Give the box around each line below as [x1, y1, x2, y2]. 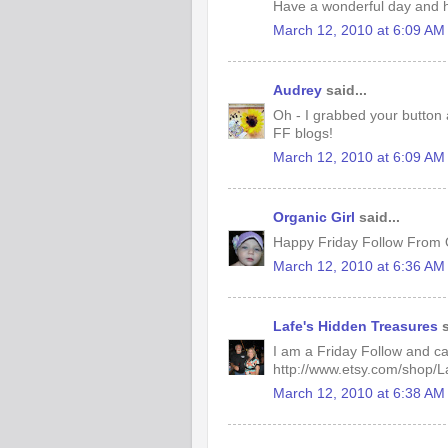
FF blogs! [273, 125, 333, 141]
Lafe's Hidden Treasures [273, 318, 438, 334]
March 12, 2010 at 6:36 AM [273, 259, 445, 275]
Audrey [273, 82, 322, 98]
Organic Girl [273, 209, 355, 225]
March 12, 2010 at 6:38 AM [273, 386, 445, 402]
